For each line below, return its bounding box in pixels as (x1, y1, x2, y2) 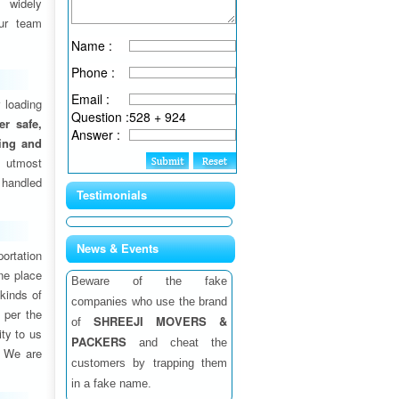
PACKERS (71, 333, 126, 350)
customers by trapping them (71, 356, 227, 370)
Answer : (71, 126, 120, 143)
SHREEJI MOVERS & (94, 313, 227, 330)
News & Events (77, 240, 159, 256)
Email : (71, 90, 110, 108)
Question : (71, 108, 129, 126)
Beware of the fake (71, 274, 227, 288)
